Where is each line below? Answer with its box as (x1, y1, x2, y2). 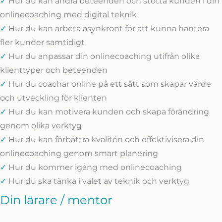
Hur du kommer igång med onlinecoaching (6, 162, 182, 172)
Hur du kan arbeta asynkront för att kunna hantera (6, 23, 209, 33)
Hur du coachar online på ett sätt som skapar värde (6, 79, 211, 89)
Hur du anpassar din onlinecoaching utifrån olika (6, 51, 200, 61)
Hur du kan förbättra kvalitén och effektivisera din (6, 134, 204, 144)
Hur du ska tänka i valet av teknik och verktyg (8, 176, 189, 186)
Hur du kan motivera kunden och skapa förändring (6, 107, 209, 116)
